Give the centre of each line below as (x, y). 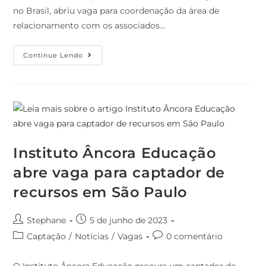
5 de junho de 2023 (129, 221)
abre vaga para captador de (119, 173)
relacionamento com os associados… (89, 26)
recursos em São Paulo (100, 192)
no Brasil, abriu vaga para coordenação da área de (116, 11)
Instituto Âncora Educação (115, 153)
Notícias (92, 237)
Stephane (47, 221)
